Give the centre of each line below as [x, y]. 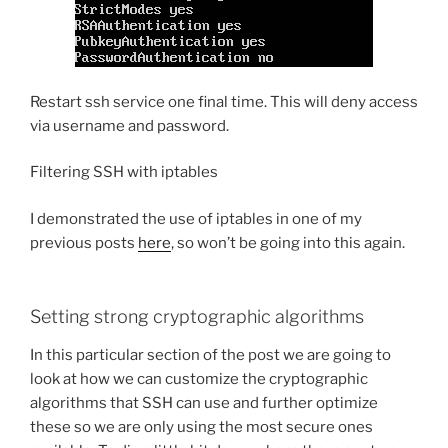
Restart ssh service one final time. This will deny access [224, 101]
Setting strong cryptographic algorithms [197, 317]
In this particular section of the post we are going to [210, 354]
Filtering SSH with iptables [124, 172]
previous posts [84, 242]
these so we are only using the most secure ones [201, 426]
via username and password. [129, 125]
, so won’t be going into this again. [288, 242]
